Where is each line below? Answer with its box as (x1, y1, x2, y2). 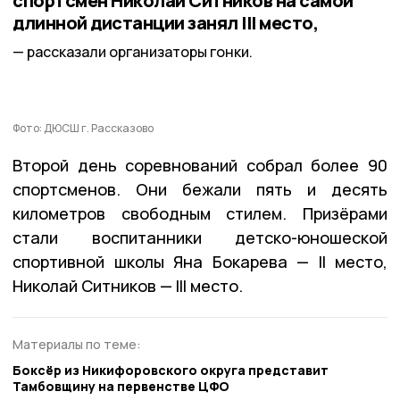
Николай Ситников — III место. (12, 275, 243, 297)
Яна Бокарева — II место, (173, 251, 387, 273)
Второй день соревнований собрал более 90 (12, 154, 387, 177)
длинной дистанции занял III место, (12, 10, 318, 35)
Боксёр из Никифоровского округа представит (12, 361, 329, 379)
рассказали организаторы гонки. (27, 42, 253, 62)
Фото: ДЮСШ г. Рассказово (12, 121, 154, 137)
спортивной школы (12, 251, 164, 273)
